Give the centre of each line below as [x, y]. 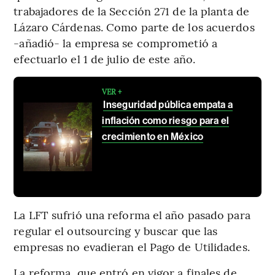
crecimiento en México [153, 136]
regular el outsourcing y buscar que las [116, 230]
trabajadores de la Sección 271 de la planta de [131, 10]
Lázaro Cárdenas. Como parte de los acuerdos [134, 26]
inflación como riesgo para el [166, 120]
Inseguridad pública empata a [168, 104]
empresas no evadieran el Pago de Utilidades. [132, 246]
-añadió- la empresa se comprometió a [115, 42]
